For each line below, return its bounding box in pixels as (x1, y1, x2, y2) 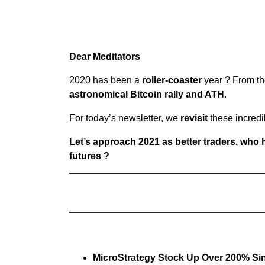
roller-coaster (142, 75, 202, 85)
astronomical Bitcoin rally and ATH (69, 89, 224, 99)
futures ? (69, 150, 109, 161)
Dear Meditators (69, 51, 140, 62)
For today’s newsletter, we (69, 112, 180, 123)
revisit (180, 112, 208, 123)
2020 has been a (69, 75, 142, 85)
